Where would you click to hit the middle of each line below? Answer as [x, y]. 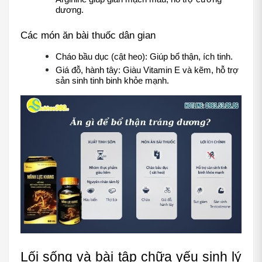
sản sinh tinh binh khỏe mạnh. [112, 81]
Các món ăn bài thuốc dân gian [88, 35]
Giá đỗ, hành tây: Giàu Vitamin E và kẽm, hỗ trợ [147, 70]
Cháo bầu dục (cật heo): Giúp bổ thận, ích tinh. [144, 57]
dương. [70, 10]
